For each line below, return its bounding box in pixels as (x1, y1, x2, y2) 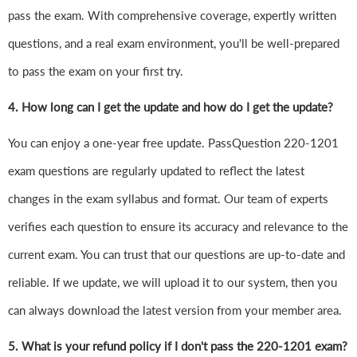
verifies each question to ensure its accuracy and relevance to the (8, 219, 348, 234)
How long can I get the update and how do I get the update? (22, 100, 333, 115)
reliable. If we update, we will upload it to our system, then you (8, 275, 337, 290)
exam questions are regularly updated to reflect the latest (8, 163, 304, 178)
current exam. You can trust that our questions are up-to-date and (8, 247, 345, 262)
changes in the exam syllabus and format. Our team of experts (8, 191, 328, 206)
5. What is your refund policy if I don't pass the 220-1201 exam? (8, 339, 347, 354)
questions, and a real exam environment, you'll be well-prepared (8, 36, 339, 51)
